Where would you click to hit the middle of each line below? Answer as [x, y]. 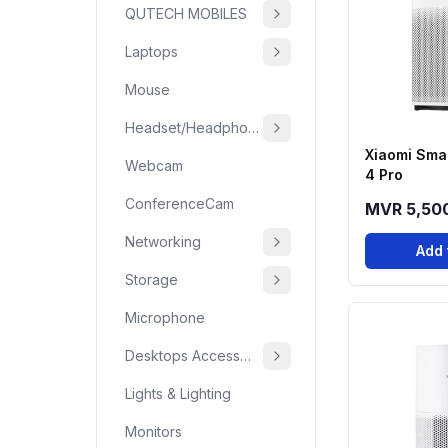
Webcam [154, 165]
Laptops [151, 51]
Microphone [165, 317]
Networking [163, 241]
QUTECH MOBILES [186, 13]
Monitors [153, 431]
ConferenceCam [179, 203]
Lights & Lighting [178, 393]
